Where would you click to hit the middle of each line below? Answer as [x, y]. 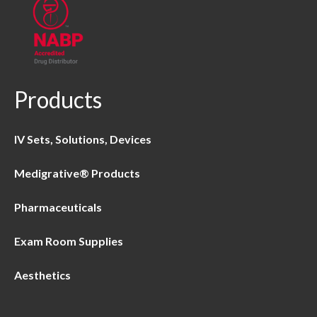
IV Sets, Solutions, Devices [83, 139]
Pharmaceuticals [58, 207]
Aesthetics [42, 275]
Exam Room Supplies [69, 241]
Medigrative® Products [77, 173]
